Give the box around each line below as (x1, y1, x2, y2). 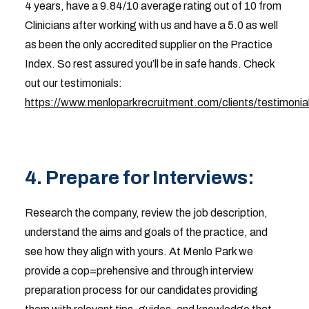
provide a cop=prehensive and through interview (24, 265, 254, 277)
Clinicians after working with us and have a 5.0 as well (24, 19, 278, 31)
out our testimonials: (24, 77, 122, 89)
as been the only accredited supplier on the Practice (24, 39, 272, 50)
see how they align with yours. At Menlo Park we (24, 246, 253, 257)
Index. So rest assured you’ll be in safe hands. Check (24, 58, 275, 70)
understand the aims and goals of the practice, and (24, 226, 268, 238)
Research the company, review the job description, (24, 207, 268, 219)
